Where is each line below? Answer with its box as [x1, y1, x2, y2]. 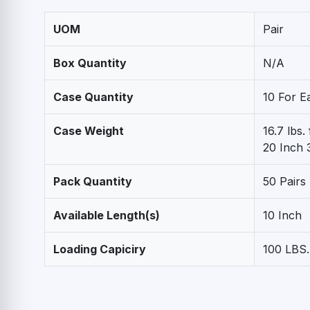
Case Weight [53, 123, 124, 138]
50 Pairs [263, 174, 306, 188]
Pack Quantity [53, 174, 132, 188]
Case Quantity [53, 89, 134, 104]
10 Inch [263, 208, 302, 222]
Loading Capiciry [53, 241, 146, 256]
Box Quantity [53, 55, 127, 70]
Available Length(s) [53, 208, 160, 222]
